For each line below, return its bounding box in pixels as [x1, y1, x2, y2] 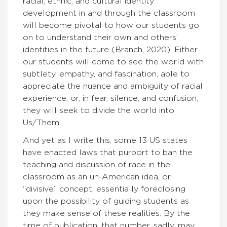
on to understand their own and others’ [23, 33, 178, 42]
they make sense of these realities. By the [23, 209, 190, 218]
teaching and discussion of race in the [23, 161, 170, 169]
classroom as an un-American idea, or [23, 173, 171, 181]
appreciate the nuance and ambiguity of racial [23, 82, 203, 91]
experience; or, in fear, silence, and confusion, [23, 94, 198, 103]
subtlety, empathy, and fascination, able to [23, 70, 190, 79]
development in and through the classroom [23, 9, 195, 18]
